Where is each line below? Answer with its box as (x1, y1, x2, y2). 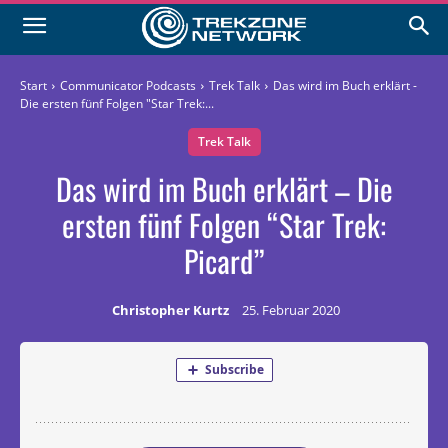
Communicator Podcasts (60, 77, 196, 95)
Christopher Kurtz (112, 301, 229, 319)
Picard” (183, 238, 265, 284)
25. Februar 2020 (242, 301, 340, 319)
